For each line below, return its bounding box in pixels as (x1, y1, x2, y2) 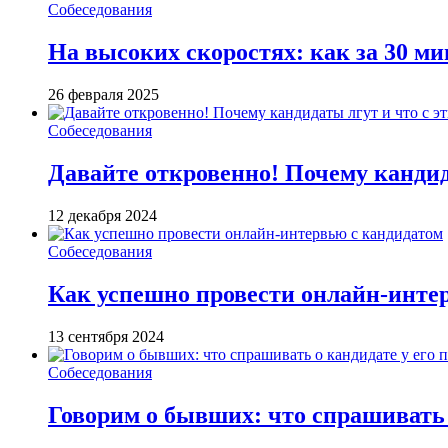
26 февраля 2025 (48, 86, 159, 104)
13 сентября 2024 (48, 327, 164, 345)
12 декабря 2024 (48, 206, 157, 224)
